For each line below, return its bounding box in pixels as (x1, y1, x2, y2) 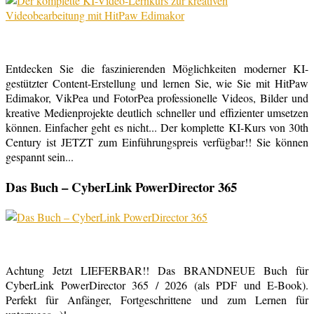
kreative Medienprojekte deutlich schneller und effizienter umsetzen (6, 105, 308, 121)
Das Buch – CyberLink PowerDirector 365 (6, 177, 237, 197)
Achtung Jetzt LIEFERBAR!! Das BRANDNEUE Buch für (6, 262, 308, 278)
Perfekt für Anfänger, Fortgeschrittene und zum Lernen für (6, 292, 308, 307)
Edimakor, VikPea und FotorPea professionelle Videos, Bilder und (6, 90, 308, 106)
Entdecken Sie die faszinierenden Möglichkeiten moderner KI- (6, 61, 308, 76)
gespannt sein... (6, 149, 74, 165)
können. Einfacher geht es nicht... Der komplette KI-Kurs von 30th (6, 120, 308, 135)
